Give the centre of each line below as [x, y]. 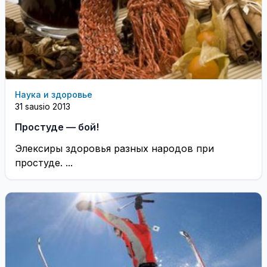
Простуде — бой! [57, 127]
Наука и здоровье [54, 94]
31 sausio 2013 [43, 106]
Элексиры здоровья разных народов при [114, 148]
